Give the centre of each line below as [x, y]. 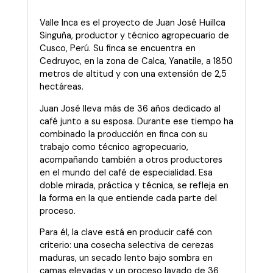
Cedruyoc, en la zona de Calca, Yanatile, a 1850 [136, 61]
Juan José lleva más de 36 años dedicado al [130, 108]
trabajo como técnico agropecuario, [114, 147]
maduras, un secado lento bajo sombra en [126, 258]
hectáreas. [62, 87]
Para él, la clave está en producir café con [126, 233]
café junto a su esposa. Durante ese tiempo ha [136, 121]
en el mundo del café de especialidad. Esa [126, 172]
